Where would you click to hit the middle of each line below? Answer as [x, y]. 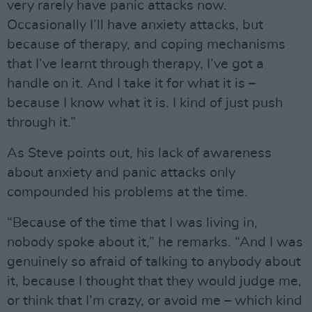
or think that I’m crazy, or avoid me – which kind [155, 301]
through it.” [41, 123]
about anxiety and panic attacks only [121, 173]
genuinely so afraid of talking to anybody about [154, 262]
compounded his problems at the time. [127, 192]
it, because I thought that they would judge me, [154, 281]
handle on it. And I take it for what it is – [131, 84]
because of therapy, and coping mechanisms [146, 45]
